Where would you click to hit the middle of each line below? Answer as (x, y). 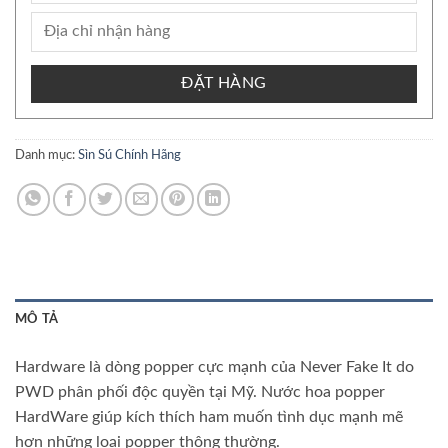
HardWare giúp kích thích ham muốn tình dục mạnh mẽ (209, 417)
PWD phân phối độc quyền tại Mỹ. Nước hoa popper (200, 392)
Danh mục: (46, 155)
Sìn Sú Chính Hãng (129, 155)
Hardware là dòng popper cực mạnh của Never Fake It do (214, 367)
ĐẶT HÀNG (224, 84)
